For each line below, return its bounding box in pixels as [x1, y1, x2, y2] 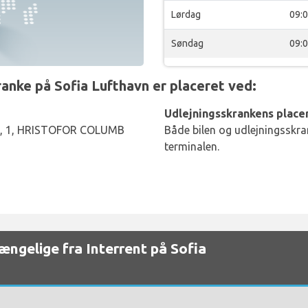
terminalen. [164, 140, 219, 153]
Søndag [171, 38, 203, 49]
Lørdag [171, 9, 201, 20]
